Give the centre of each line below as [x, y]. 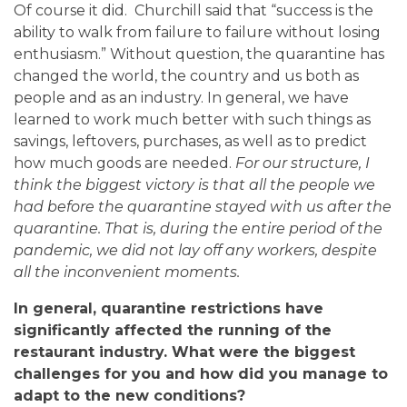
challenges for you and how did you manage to [201, 373]
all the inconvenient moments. [127, 272]
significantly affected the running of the [173, 330]
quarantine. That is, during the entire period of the [198, 228]
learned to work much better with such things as [192, 119]
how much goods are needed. [124, 163]
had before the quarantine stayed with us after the [203, 206]
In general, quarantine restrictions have [169, 308]
